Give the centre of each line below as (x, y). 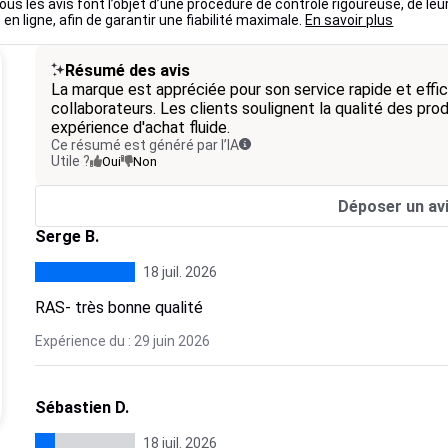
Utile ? (70, 161)
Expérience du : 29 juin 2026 (122, 341)
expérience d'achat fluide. (140, 127)
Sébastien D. (81, 407)
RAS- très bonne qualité (118, 307)
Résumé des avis (127, 70)
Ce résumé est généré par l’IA (144, 145)
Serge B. (66, 236)
